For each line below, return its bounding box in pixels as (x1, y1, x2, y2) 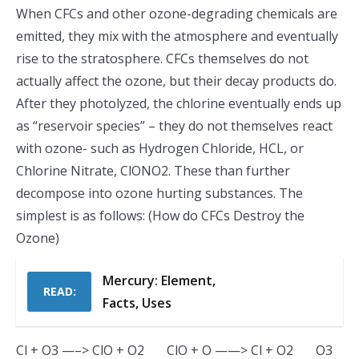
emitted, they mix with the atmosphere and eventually (16, 27, 338, 45)
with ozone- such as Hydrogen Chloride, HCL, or (16, 139, 304, 157)
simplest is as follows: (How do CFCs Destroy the (16, 207, 305, 224)
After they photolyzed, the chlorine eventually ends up (16, 95, 341, 112)
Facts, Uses (103, 294, 171, 312)
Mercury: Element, (103, 272, 216, 289)
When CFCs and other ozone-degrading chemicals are (16, 5, 337, 22)
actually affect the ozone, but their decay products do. (16, 72, 337, 90)
